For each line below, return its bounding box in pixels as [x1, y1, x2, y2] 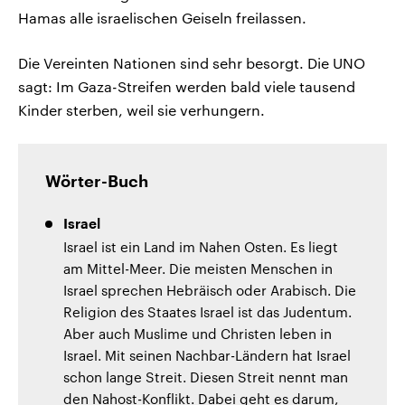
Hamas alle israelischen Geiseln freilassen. [18, 8, 306, 26]
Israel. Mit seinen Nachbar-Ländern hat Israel [63, 346, 351, 363]
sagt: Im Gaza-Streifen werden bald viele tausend [18, 77, 355, 95]
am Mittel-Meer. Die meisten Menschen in [63, 259, 333, 277]
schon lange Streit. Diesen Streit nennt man [63, 368, 348, 385]
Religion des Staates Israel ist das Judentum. [63, 303, 352, 320]
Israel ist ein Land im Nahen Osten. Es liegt [63, 238, 338, 255]
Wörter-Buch [45, 173, 148, 190]
